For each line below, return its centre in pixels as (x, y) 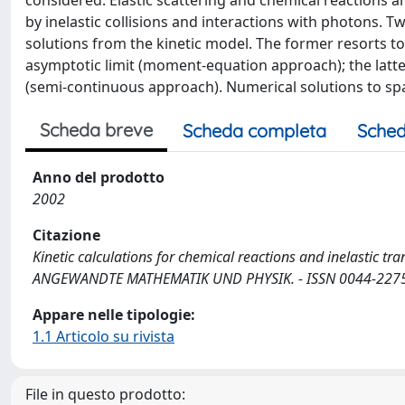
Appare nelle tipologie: (114, 315)
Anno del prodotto (99, 177)
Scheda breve (96, 130)
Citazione (66, 235)
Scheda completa (254, 131)
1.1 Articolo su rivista (104, 336)
